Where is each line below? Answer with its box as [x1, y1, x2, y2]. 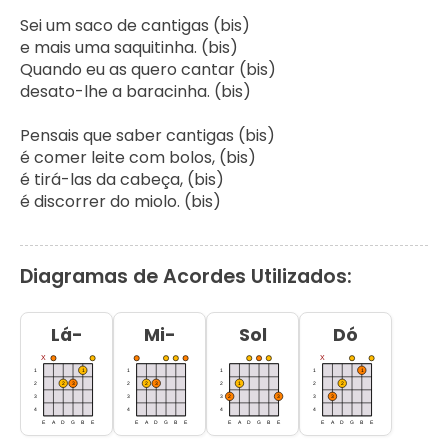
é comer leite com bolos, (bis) [20, 145, 256, 169]
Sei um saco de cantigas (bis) [20, 13, 250, 37]
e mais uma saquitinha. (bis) [20, 35, 238, 59]
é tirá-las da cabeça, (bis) [20, 167, 224, 191]
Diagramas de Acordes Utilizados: [20, 262, 352, 290]
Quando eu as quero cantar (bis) [20, 57, 276, 81]
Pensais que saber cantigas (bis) [20, 123, 275, 147]
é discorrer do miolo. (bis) [20, 189, 221, 213]
